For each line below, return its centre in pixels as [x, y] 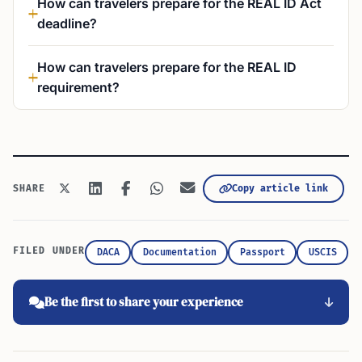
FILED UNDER [49, 251]
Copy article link [280, 188]
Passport [262, 252]
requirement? [78, 87]
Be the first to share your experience [144, 302]
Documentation [179, 252]
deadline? [67, 23]
